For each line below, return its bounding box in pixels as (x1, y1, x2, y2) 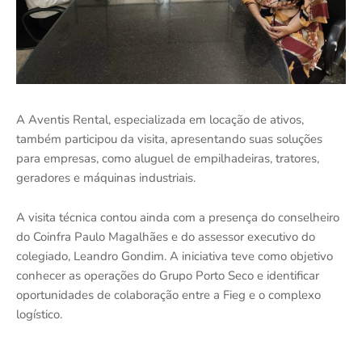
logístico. (16, 305, 62, 322)
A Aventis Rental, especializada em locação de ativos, (16, 111, 304, 128)
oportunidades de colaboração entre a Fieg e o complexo (16, 286, 321, 303)
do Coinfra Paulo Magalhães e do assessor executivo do (16, 228, 315, 245)
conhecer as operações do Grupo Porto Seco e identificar (16, 267, 319, 284)
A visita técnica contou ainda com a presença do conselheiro (16, 208, 339, 225)
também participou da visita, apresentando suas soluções (16, 130, 322, 147)
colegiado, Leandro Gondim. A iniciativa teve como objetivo (16, 247, 333, 264)
